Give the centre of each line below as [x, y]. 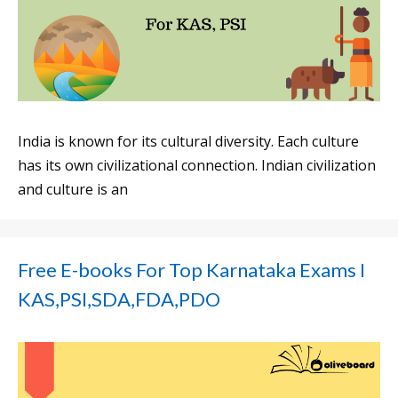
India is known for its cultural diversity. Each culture [188, 142]
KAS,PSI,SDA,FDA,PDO [119, 299]
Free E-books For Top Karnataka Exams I [191, 270]
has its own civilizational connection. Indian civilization [197, 166]
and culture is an [73, 190]
